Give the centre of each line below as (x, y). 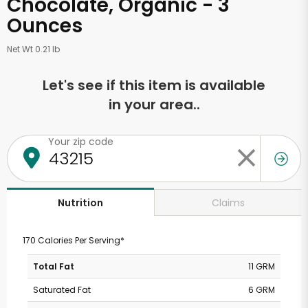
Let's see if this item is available (154, 85)
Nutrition (80, 203)
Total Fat (54, 266)
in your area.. (154, 104)
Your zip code (81, 142)
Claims (228, 202)
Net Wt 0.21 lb (33, 49)
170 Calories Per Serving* (73, 240)
